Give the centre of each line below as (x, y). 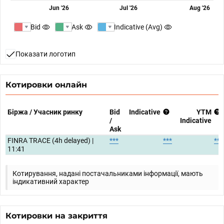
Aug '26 (200, 8)
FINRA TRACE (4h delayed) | (50, 140)
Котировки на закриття (56, 216)
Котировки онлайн (46, 85)
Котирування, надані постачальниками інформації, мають (108, 173)
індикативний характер (51, 181)
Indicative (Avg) (138, 27)
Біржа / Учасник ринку (45, 112)
